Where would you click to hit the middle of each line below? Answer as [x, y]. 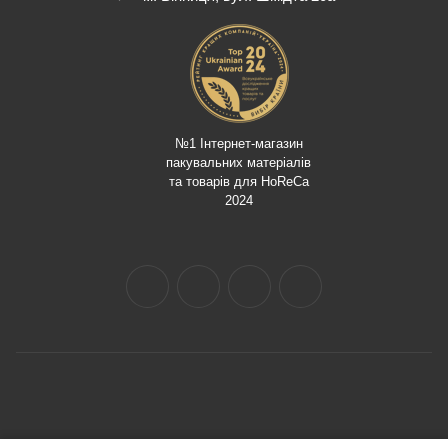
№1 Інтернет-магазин [238, 144]
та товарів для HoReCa [238, 182]
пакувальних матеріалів [238, 163]
